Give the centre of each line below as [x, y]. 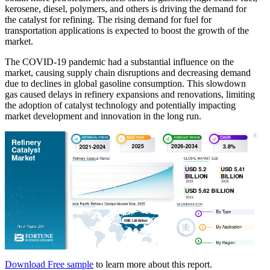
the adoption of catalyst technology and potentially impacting [120, 105]
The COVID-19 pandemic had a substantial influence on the [119, 61]
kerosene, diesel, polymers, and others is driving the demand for [126, 8]
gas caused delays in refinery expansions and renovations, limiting [130, 94]
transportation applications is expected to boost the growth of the [127, 30]
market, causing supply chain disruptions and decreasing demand [128, 72]
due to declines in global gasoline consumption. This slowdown [125, 83]
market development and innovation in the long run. [103, 116]
